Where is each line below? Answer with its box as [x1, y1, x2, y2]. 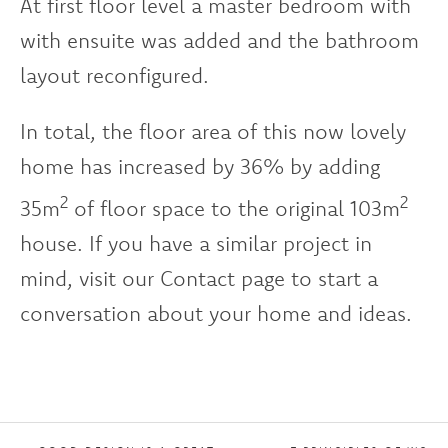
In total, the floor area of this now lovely [20, 117, 406, 144]
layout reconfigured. [20, 62, 209, 89]
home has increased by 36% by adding [20, 152, 380, 179]
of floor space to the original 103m [68, 194, 400, 221]
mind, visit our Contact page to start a [20, 264, 378, 291]
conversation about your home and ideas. [20, 299, 412, 326]
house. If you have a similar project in [20, 229, 372, 256]
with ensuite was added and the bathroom [20, 27, 419, 54]
